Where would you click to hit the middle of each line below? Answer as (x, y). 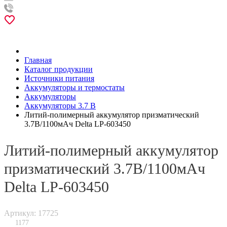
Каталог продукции (59, 69)
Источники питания (59, 78)
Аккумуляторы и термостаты (74, 87)
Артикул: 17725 (31, 213)
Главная (38, 60)
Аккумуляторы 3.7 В (60, 106)
